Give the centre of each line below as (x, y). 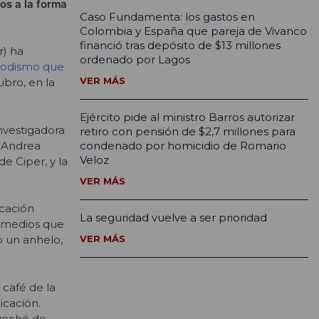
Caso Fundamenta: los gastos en (167, 17)
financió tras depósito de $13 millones (180, 46)
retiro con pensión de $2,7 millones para (188, 132)
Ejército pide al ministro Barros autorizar (187, 117)
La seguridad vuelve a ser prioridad (173, 218)
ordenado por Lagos (135, 60)
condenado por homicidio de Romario (183, 146)
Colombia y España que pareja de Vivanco (193, 31)
